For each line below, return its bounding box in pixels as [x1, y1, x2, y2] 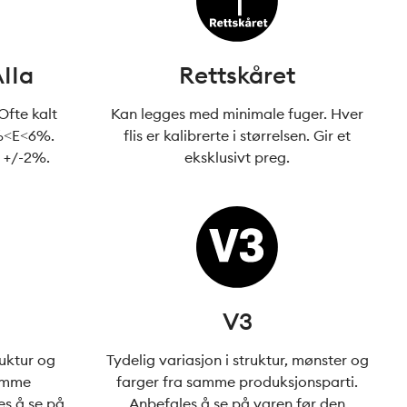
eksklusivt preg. [184, 148, 291, 166]
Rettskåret [179, 60, 296, 90]
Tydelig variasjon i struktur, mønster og [105, 351, 369, 369]
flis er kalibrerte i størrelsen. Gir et [124, 126, 352, 144]
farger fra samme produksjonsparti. [116, 372, 359, 391]
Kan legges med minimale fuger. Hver [111, 104, 364, 123]
